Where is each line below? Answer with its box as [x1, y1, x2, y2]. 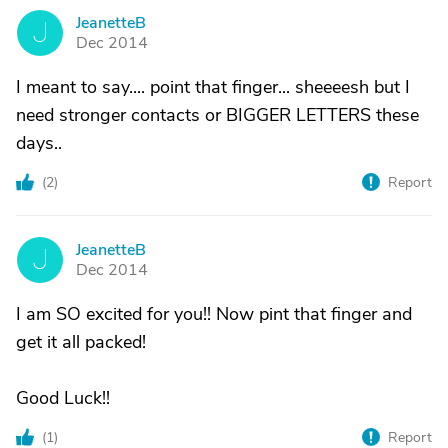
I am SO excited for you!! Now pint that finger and [16, 302, 412, 326]
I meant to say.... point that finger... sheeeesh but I [16, 75, 410, 99]
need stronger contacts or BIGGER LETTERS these [16, 103, 419, 127]
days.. [16, 131, 62, 155]
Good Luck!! [16, 386, 110, 410]
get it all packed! [16, 330, 146, 354]
